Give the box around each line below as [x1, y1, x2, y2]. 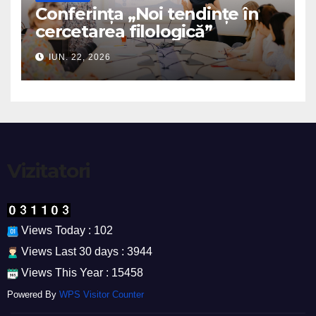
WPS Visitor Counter [59, 289, 144, 300]
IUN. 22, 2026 [49, 51, 111, 62]
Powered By [7, 289, 59, 300]
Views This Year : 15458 [18, 267, 143, 279]
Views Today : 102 [18, 224, 113, 236]
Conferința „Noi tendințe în [35, 3, 259, 24]
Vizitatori [7, 158, 90, 183]
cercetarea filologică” [35, 20, 212, 42]
